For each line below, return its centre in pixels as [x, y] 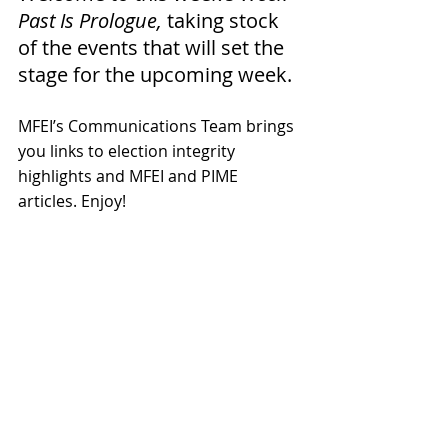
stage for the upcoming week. [157, 74]
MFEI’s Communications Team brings [158, 125]
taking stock [223, 20]
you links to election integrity [128, 150]
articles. [49, 200]
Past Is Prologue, [90, 20]
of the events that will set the [153, 47]
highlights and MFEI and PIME [130, 175]
